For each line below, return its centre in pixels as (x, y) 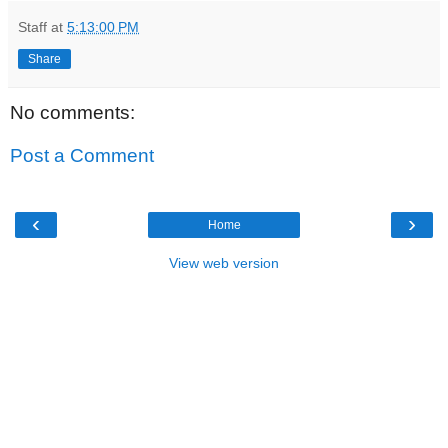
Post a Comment (82, 156)
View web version (224, 262)
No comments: (72, 112)
